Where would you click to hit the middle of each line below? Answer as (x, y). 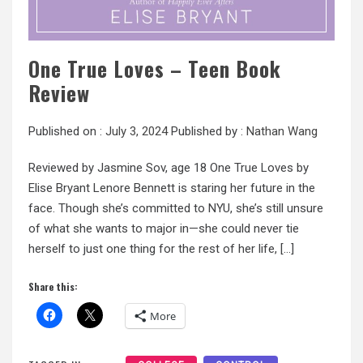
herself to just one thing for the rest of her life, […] (161, 248)
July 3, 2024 (137, 131)
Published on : (67, 131)
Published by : (207, 131)
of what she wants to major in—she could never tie (164, 228)
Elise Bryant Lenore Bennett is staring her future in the (172, 188)
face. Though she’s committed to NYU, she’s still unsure (176, 208)
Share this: (53, 287)
